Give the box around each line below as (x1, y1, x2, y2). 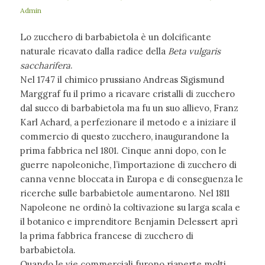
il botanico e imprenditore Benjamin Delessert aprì (20, 216, 238, 228)
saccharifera (20, 60, 70, 72)
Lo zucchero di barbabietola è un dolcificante (20, 31, 211, 43)
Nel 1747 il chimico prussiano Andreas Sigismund (20, 74, 224, 86)
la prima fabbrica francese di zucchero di (20, 230, 193, 242)
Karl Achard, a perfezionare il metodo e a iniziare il (20, 117, 236, 128)
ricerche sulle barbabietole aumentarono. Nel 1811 (20, 188, 230, 199)
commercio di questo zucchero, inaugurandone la (20, 131, 229, 143)
